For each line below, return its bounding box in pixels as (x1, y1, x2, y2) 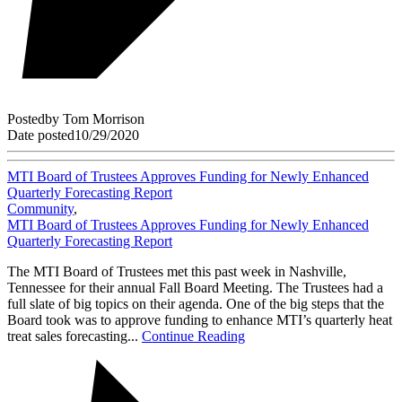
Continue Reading (142, 328, 245, 344)
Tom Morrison (63, 110, 144, 127)
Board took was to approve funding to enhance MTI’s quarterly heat (7, 311, 392, 328)
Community (7, 200, 74, 216)
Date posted (7, 127, 74, 143)
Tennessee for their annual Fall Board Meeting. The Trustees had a (7, 279, 383, 295)
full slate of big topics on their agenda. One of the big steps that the (7, 295, 384, 311)
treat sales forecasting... (7, 328, 142, 344)
